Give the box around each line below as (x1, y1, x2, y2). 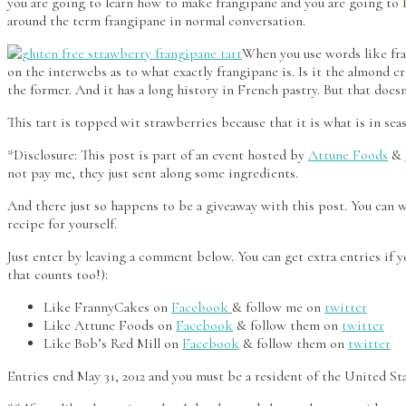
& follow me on (232, 298, 324, 317)
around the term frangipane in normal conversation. (7, 12, 305, 31)
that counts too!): (7, 266, 108, 285)
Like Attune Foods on (43, 316, 176, 335)
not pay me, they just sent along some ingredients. (7, 164, 298, 183)
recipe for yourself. (7, 215, 117, 234)
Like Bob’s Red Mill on (43, 334, 182, 353)
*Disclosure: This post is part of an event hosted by (7, 146, 308, 165)
